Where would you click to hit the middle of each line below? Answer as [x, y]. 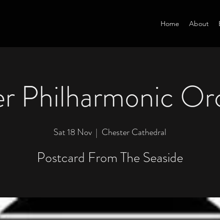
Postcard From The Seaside [110, 158]
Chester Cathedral [134, 132]
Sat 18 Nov [73, 132]
